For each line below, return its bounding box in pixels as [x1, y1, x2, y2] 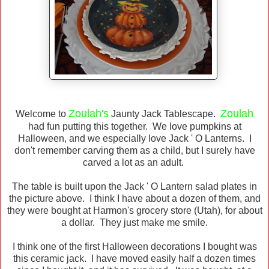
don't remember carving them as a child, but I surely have [14, 145, 255, 156]
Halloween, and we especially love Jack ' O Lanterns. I [17, 133, 252, 144]
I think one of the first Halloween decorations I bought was [12, 241, 257, 252]
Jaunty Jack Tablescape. [109, 109, 220, 119]
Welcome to [16, 109, 68, 119]
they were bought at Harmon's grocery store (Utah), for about [7, 205, 262, 216]
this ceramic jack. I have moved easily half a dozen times [13, 253, 256, 264]
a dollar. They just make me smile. [61, 217, 208, 228]
